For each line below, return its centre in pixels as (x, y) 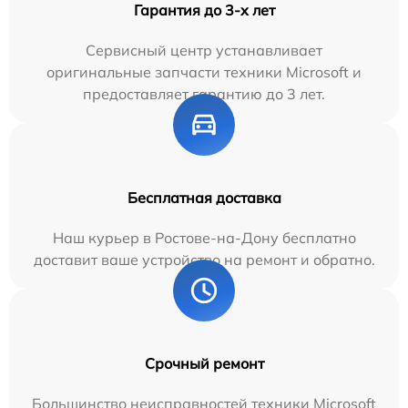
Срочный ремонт (204, 364)
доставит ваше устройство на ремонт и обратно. (204, 260)
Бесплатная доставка (204, 198)
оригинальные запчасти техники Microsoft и (204, 72)
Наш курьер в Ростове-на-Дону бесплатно (204, 238)
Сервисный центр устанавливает (204, 51)
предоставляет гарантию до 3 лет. (204, 94)
